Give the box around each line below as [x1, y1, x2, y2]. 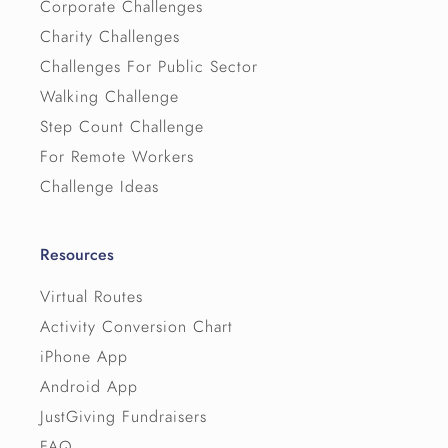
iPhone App [40, 346, 129, 369]
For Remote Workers [40, 146, 195, 169]
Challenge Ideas [40, 176, 160, 199]
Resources [40, 244, 115, 267]
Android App [40, 376, 139, 399]
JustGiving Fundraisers [40, 406, 208, 429]
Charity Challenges [40, 26, 181, 49]
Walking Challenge [40, 86, 180, 109]
